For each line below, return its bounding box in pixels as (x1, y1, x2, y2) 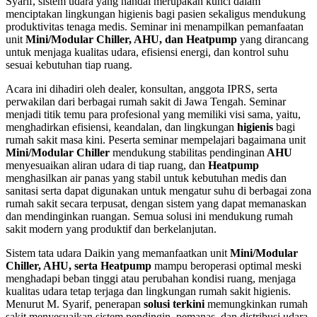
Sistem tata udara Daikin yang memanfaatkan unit (6, 246, 230, 259)
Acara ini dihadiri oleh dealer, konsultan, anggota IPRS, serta (6, 82, 277, 95)
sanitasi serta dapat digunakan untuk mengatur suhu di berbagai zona (6, 184, 311, 197)
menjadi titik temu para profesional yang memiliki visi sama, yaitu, (6, 108, 301, 120)
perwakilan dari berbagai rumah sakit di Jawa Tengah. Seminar (6, 95, 286, 108)
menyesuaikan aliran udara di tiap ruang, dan (6, 158, 208, 171)
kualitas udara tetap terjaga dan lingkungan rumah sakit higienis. (6, 284, 291, 297)
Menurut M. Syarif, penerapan (6, 297, 144, 310)
